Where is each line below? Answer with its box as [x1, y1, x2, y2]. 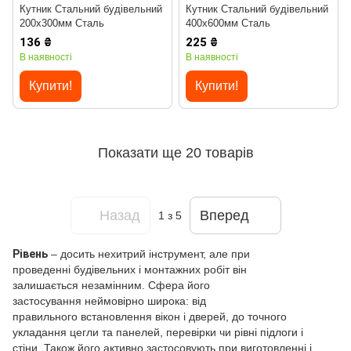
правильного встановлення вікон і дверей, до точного [13, 310, 287, 324]
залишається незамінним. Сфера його [13, 279, 210, 292]
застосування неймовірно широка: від [13, 295, 206, 308]
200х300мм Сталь [20, 17, 104, 30]
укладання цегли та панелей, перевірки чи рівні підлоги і [13, 326, 303, 339]
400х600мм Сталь [186, 17, 270, 30]
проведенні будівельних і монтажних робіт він [13, 263, 247, 277]
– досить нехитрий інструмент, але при [48, 248, 250, 261]
